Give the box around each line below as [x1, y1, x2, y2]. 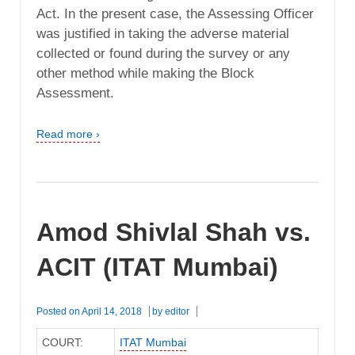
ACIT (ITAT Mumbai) [36, 253, 278, 282]
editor [165, 305, 189, 317]
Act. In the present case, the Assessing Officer [36, 6, 314, 22]
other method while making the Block [36, 66, 254, 82]
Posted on [36, 305, 82, 317]
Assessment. [36, 86, 114, 101]
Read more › [36, 128, 100, 141]
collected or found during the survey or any [36, 46, 290, 62]
